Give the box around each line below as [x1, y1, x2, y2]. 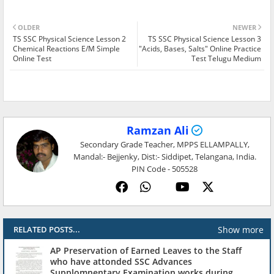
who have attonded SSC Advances [50, 256, 192, 268]
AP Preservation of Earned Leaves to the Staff [50, 245, 242, 257]
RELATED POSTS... [13, 224, 80, 235]
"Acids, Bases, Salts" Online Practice [139, 43, 261, 54]
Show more [218, 223, 264, 235]
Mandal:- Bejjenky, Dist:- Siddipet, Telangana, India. [73, 151, 256, 163]
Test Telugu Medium [191, 53, 261, 64]
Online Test [13, 53, 51, 64]
